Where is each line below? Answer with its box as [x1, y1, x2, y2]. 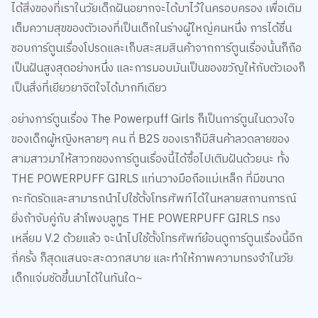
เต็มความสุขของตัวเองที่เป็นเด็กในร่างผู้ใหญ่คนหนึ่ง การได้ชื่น [11, 18, 292, 38]
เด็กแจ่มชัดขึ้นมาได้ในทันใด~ [11, 268, 143, 288]
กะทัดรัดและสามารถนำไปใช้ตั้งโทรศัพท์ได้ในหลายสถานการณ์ [11, 189, 297, 209]
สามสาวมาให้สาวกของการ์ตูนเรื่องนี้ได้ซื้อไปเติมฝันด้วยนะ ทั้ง [11, 149, 290, 169]
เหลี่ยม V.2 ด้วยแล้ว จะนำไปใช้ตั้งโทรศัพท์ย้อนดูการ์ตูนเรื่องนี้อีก [11, 229, 302, 248]
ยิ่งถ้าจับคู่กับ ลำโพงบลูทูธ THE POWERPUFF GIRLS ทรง [11, 209, 280, 229]
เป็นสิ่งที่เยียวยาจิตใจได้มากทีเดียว [11, 78, 170, 98]
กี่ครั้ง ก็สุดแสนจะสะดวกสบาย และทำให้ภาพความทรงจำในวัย [11, 248, 293, 268]
